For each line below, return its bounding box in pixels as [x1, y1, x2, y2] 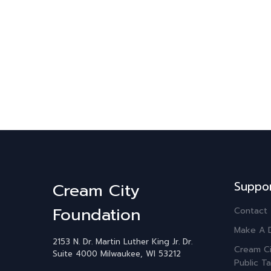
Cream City [53, 178, 140, 203]
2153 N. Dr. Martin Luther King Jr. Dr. [53, 235, 192, 247]
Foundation [53, 202, 140, 227]
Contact [234, 204, 267, 217]
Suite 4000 [53, 247, 97, 260]
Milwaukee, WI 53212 [97, 247, 181, 260]
